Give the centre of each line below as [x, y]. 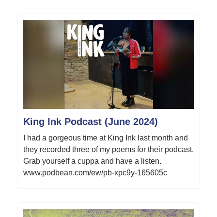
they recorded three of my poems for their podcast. [108, 150]
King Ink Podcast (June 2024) [91, 122]
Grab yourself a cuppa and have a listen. [92, 161]
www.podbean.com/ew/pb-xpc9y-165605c [95, 173]
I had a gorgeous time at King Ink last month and [106, 138]
